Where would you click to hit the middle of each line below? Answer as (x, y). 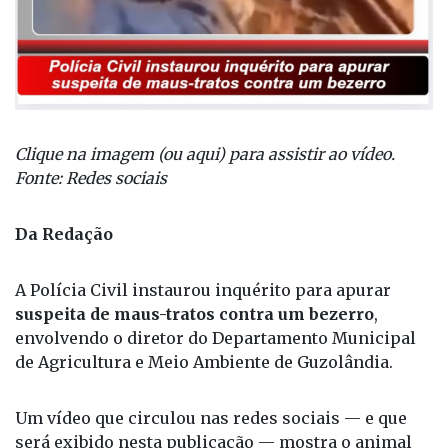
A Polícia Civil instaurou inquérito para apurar (203, 317)
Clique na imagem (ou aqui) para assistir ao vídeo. (205, 181)
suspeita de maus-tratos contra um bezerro (194, 341)
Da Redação (64, 261)
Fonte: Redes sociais (91, 205)
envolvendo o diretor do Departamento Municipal (215, 365)
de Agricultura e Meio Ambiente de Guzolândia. (204, 389)
